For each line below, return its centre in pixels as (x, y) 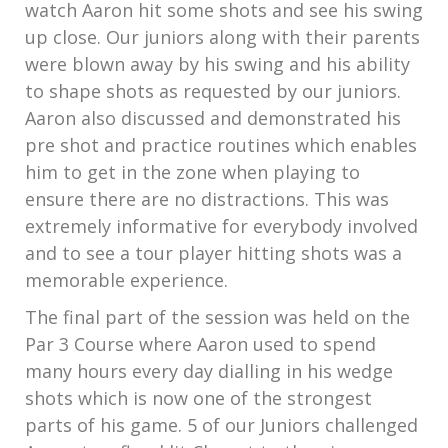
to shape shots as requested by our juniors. (213, 91)
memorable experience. (126, 280)
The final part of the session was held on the (217, 317)
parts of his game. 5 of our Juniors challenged (221, 425)
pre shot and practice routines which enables (221, 145)
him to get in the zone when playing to (192, 172)
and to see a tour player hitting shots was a (213, 253)
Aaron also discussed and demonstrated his (213, 118)
